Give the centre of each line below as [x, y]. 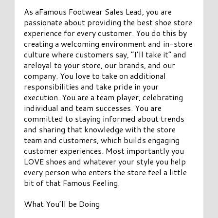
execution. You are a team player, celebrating [104, 97]
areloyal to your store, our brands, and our [100, 65]
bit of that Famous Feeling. [72, 182]
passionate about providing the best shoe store [108, 22]
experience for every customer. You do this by [106, 33]
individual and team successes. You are [93, 108]
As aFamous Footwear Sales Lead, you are [98, 11]
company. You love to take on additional [95, 75]
